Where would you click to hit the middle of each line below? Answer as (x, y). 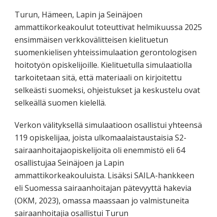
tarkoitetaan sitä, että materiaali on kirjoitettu (98, 77)
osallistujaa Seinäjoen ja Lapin (69, 163)
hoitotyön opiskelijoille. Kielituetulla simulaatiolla (103, 65)
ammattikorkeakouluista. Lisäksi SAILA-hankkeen (104, 175)
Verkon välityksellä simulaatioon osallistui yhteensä (108, 125)
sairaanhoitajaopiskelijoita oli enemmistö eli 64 (100, 150)
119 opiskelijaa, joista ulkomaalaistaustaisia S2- (101, 137)
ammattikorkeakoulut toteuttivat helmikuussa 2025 (108, 27)
